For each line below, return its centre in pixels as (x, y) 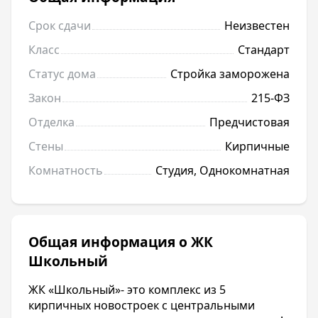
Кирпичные (257, 147)
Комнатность (66, 171)
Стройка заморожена (230, 74)
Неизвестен (257, 26)
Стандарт (264, 50)
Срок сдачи (60, 26)
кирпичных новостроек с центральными (142, 306)
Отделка (51, 122)
